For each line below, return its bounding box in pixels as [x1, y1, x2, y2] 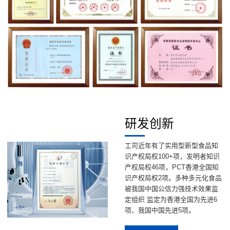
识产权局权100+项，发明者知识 [124, 152, 220, 161]
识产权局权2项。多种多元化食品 [124, 174, 222, 182]
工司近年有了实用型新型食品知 [124, 142, 218, 150]
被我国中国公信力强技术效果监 [124, 185, 218, 193]
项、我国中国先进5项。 [124, 206, 195, 215]
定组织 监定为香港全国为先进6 [124, 196, 217, 204]
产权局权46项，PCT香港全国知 [124, 163, 219, 171]
